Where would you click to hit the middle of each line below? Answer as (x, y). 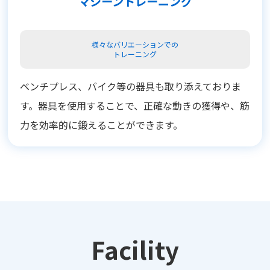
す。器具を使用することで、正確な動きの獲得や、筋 (135, 106)
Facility (135, 249)
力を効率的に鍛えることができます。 (102, 125)
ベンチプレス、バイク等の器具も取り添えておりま (131, 86)
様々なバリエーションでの (135, 45)
